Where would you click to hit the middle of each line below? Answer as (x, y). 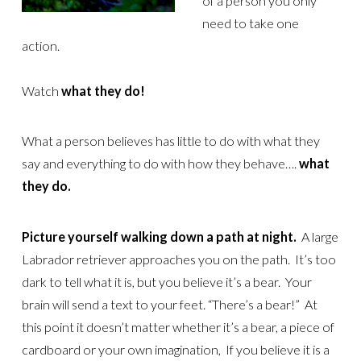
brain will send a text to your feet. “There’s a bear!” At (169, 304)
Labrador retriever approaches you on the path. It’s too (178, 259)
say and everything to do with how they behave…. (160, 164)
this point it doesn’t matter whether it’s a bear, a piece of (178, 326)
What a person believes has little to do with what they (170, 141)
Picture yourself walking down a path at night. (160, 236)
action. (40, 45)
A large (318, 236)
